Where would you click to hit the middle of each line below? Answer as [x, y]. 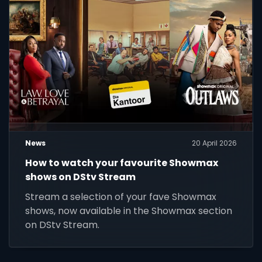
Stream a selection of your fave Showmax [121, 197]
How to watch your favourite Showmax [122, 163]
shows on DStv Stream [81, 177]
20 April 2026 [214, 143]
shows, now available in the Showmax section [129, 211]
